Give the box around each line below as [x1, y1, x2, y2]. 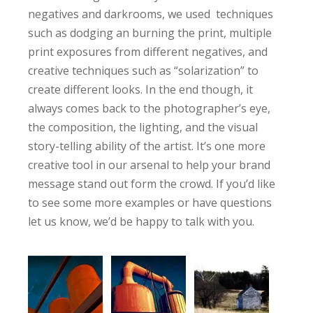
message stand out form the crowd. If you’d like [27, 176, 275, 191]
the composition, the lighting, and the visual [27, 119, 258, 135]
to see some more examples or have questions [27, 195, 272, 210]
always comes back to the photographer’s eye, [27, 101, 270, 116]
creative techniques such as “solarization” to [27, 63, 259, 78]
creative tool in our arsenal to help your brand [27, 157, 270, 173]
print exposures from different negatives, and [27, 44, 268, 59]
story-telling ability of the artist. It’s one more [27, 138, 265, 154]
